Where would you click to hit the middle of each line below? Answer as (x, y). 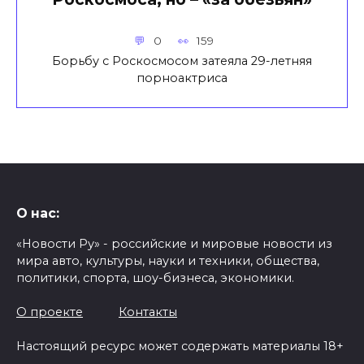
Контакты (148, 312)
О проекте (50, 312)
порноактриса (182, 78)
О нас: (38, 214)
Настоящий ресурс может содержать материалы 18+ (180, 347)
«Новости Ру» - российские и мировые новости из (174, 244)
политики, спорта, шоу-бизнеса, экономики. (155, 278)
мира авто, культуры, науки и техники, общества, (168, 261)
